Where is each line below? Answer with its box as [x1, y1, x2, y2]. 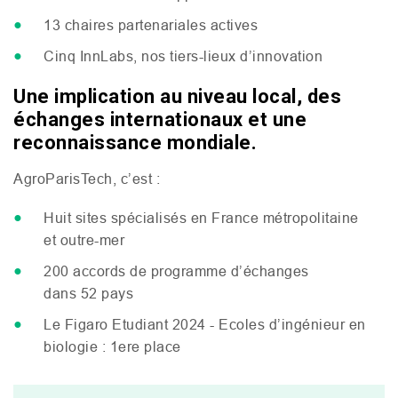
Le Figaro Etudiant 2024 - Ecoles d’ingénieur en [44, 316, 366, 332]
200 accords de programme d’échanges [44, 263, 309, 279]
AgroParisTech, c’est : [13, 171, 160, 187]
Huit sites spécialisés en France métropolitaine [44, 210, 359, 226]
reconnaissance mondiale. [13, 131, 257, 154]
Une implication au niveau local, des [13, 85, 341, 107]
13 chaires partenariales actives [44, 17, 258, 33]
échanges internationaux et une [13, 108, 306, 131]
